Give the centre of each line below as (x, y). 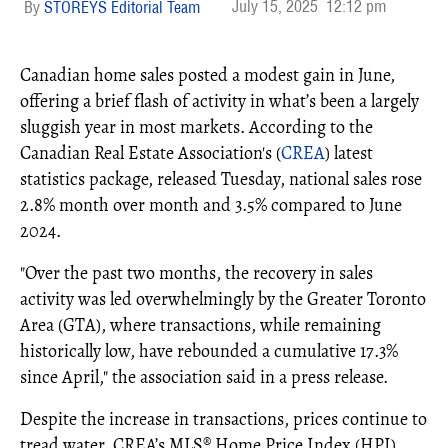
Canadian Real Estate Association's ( (150, 153)
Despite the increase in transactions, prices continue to (223, 419)
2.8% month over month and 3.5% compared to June (211, 205)
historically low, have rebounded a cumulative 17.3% (209, 351)
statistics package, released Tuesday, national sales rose (221, 179)
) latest (349, 153)
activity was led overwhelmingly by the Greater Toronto (223, 299)
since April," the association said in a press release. (204, 377)
